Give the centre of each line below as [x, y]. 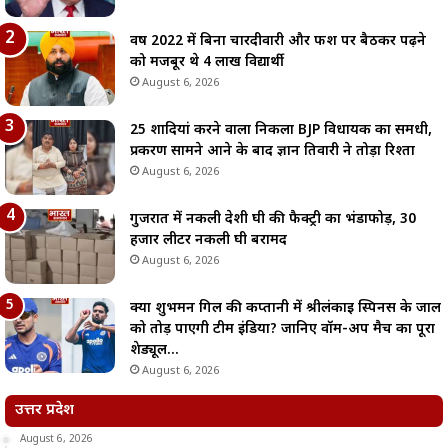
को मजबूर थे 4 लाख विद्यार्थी [207, 62]
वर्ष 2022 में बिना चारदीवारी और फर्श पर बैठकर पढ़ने [278, 41]
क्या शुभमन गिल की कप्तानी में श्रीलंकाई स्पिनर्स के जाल [285, 308]
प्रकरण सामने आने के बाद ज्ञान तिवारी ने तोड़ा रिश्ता [272, 151]
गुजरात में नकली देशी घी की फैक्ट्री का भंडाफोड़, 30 [273, 219]
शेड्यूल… [154, 350]
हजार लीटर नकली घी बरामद [208, 240]
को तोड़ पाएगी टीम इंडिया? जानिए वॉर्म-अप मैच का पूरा [282, 329]
